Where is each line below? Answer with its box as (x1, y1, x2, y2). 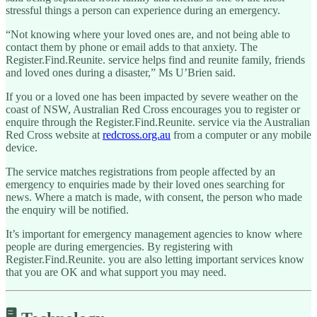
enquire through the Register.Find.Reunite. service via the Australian (6, 116, 310, 129)
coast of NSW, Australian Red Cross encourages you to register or (6, 103, 300, 116)
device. (6, 142, 38, 154)
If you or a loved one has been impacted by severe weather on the (6, 91, 298, 103)
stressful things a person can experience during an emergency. (6, 4, 280, 17)
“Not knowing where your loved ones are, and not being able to (6, 28, 290, 41)
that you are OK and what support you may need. (6, 266, 226, 279)
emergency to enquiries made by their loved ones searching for (6, 178, 284, 191)
